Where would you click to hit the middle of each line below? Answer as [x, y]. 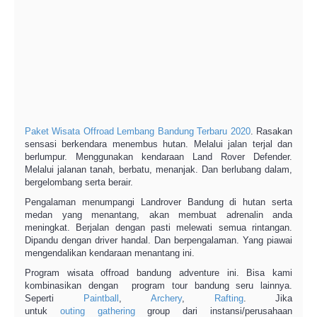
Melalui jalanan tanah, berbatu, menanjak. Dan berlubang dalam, [158, 169]
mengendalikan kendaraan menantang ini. [110, 253]
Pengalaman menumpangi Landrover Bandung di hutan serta [158, 202]
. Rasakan [271, 131]
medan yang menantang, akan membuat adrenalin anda [158, 215]
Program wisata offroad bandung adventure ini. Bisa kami [158, 273]
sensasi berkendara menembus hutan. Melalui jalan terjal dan [158, 144]
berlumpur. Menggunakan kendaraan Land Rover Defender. [158, 157]
